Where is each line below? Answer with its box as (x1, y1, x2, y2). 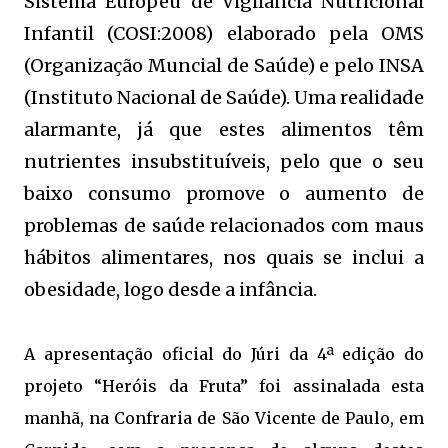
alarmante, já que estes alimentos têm (24, 117, 424, 141)
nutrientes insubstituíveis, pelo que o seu (24, 149, 424, 173)
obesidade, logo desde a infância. (24, 277, 317, 301)
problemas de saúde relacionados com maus (24, 213, 424, 237)
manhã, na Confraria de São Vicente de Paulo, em (24, 407, 424, 428)
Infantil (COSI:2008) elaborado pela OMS (24, 21, 424, 45)
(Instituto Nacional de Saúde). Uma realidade (24, 85, 424, 109)
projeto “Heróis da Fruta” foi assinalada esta (24, 375, 424, 396)
